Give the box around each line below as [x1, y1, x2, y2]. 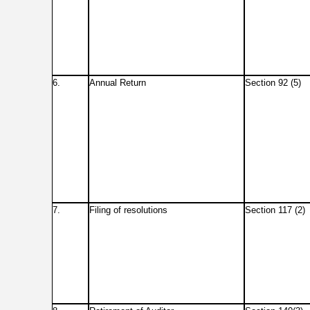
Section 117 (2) [245, 205, 305, 215]
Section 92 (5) [245, 77, 301, 88]
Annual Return [89, 77, 146, 88]
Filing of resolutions [89, 205, 167, 215]
